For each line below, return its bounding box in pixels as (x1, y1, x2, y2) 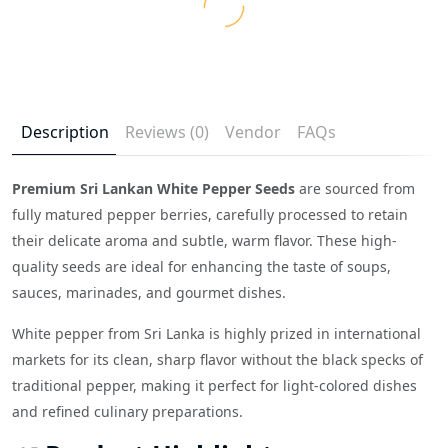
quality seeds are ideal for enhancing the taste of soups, (12, 256, 391, 276)
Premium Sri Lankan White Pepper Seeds (12, 178, 295, 198)
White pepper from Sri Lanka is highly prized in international (12, 323, 421, 343)
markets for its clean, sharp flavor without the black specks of (12, 349, 423, 369)
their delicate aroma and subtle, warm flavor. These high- (12, 230, 397, 250)
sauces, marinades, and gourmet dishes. (12, 282, 286, 302)
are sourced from (295, 178, 415, 198)
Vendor (225, 120, 281, 143)
